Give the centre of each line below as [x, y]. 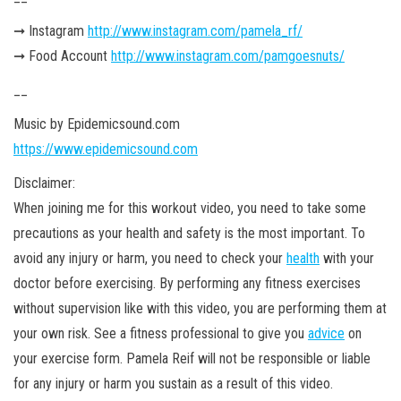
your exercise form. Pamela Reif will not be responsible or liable [192, 358]
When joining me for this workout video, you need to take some [190, 208]
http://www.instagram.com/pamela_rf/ [195, 30]
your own [41, 333]
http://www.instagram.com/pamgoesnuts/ [228, 55]
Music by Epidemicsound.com [98, 124]
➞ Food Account [62, 55]
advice [326, 333]
